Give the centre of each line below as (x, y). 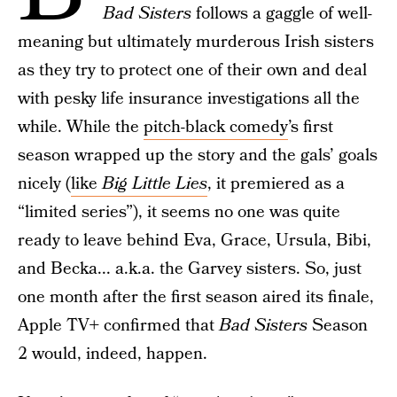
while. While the (81, 127)
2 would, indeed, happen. (113, 354)
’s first (311, 127)
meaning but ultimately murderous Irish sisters (196, 42)
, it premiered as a (276, 184)
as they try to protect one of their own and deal (192, 70)
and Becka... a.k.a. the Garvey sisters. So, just (190, 269)
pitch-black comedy (216, 127)
